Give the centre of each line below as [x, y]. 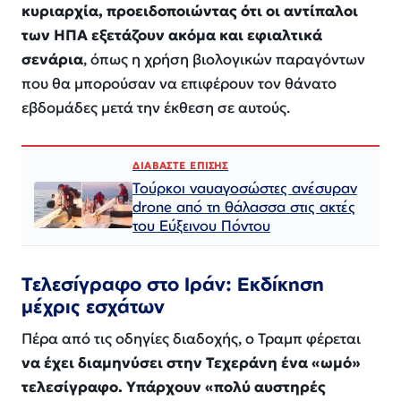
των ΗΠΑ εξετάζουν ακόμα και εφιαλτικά [172, 36]
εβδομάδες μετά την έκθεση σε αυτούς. [156, 108]
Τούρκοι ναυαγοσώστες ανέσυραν [245, 188]
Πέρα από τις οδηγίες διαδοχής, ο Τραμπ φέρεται [191, 339]
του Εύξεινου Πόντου [201, 226]
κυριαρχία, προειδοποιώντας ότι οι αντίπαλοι [190, 12]
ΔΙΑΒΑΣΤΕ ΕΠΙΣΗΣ [181, 166]
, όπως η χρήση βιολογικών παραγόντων [224, 60]
